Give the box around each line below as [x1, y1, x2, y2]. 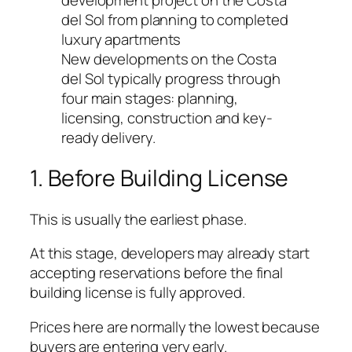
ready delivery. [61, 126, 156, 148]
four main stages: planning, [61, 87, 239, 108]
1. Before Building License [30, 163, 289, 194]
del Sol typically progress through [61, 68, 280, 89]
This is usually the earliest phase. [30, 208, 247, 229]
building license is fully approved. [30, 282, 245, 303]
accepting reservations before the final [30, 262, 284, 284]
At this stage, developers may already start [30, 243, 310, 264]
